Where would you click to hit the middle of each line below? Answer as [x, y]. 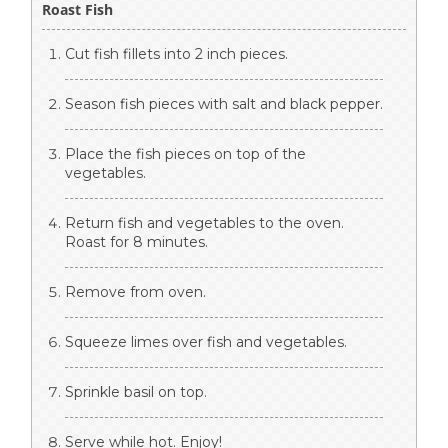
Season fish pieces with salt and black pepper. [224, 104]
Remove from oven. [135, 292]
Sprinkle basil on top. [136, 392]
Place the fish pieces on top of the [185, 154]
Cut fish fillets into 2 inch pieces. [176, 54]
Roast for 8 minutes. [136, 242]
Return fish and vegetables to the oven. [204, 223]
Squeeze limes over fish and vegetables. [206, 342]
